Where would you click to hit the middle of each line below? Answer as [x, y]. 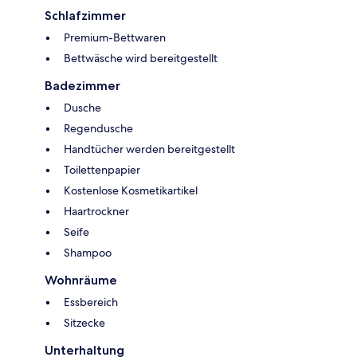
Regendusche [98, 129]
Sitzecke [84, 323]
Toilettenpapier [102, 170]
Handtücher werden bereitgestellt [149, 149]
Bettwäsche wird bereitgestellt [141, 59]
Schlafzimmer [85, 16]
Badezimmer [82, 86]
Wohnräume [81, 280]
